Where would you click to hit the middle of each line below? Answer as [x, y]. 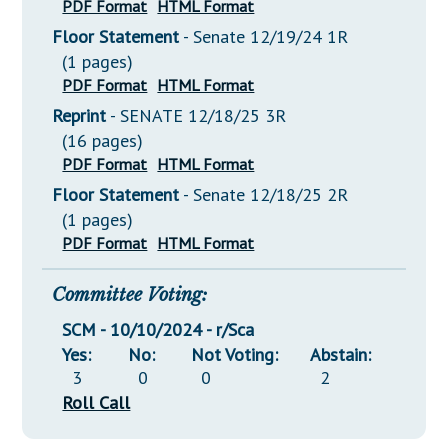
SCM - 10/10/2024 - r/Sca [158, 330]
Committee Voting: [130, 295]
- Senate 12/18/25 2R [266, 195]
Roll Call [96, 403]
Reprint [79, 116]
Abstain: [341, 355]
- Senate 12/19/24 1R [266, 37]
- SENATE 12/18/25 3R [198, 116]
